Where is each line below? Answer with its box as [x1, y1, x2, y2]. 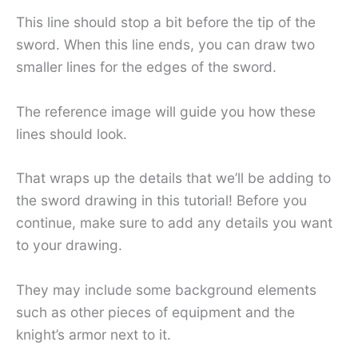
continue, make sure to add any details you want [16, 214, 332, 232]
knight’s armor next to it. [16, 325, 171, 343]
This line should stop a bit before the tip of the [16, 13, 316, 30]
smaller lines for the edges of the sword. [16, 58, 276, 75]
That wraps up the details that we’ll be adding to [16, 169, 331, 187]
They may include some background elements [16, 280, 316, 298]
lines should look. [16, 125, 127, 142]
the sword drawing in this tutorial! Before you [16, 192, 307, 209]
